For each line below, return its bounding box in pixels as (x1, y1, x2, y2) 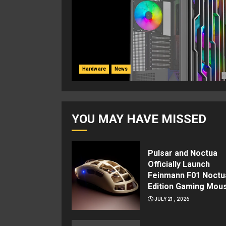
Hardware (82, 66, 106, 72)
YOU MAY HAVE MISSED (72, 112, 206, 126)
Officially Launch (148, 159, 210, 169)
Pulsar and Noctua (148, 148, 217, 158)
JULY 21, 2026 (154, 196, 190, 202)
